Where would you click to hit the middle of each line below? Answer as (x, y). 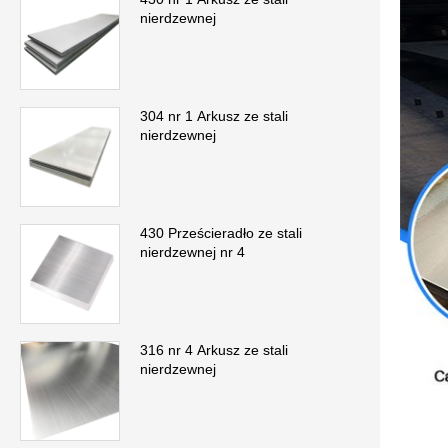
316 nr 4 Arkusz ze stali (214, 350)
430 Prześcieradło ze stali (221, 233)
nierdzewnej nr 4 (192, 252)
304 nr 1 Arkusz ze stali (214, 116)
